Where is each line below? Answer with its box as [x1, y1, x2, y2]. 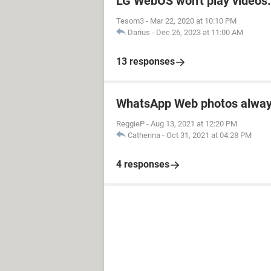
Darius [128, 28, 150, 37]
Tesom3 [116, 16, 144, 25]
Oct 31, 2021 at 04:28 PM [166, 131, 252, 140]
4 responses [116, 158, 169, 170]
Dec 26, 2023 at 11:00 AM [156, 28, 243, 37]
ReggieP [116, 119, 145, 128]
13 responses [116, 56, 175, 67]
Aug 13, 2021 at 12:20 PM [151, 119, 237, 128]
